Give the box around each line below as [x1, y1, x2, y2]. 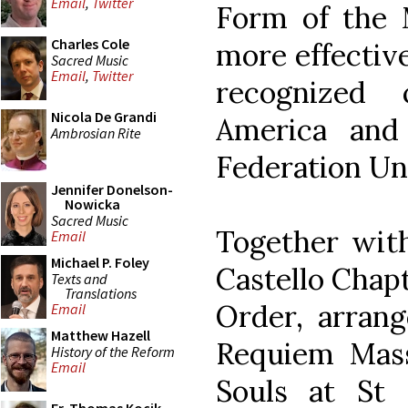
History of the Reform [51, 342, 175, 361]
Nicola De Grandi [51, 107, 157, 126]
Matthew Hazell [51, 326, 150, 344]
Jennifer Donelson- [51, 180, 173, 199]
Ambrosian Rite [51, 123, 141, 142]
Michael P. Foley [51, 253, 149, 271]
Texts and [51, 269, 107, 288]
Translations [65, 283, 137, 302]
